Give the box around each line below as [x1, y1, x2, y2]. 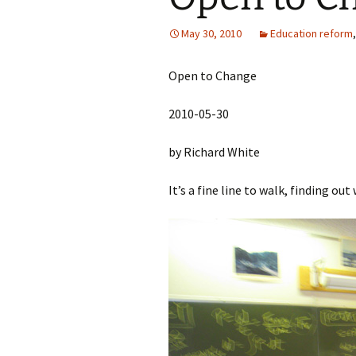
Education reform [270, 26, 353, 41]
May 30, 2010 [181, 26, 242, 41]
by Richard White [168, 144, 260, 160]
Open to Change [168, 68, 257, 83]
